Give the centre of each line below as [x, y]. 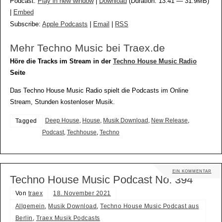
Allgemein [30, 206]
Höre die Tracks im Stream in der [61, 62]
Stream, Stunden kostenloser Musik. [62, 102]
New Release [169, 120]
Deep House [62, 120]
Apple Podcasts [65, 25]
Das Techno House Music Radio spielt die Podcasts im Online [99, 91]
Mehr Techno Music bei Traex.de [87, 48]
